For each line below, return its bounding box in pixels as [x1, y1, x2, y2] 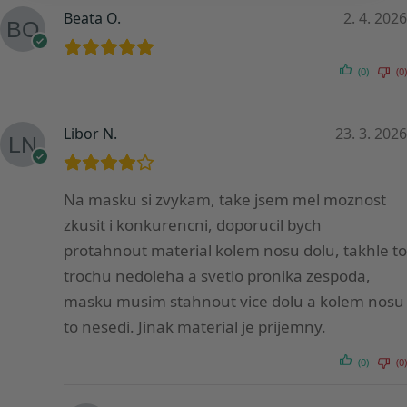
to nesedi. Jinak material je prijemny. [64, 316, 326, 338]
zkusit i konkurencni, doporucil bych [64, 214, 322, 236]
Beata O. [64, 8, 121, 29]
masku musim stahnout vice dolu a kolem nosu [64, 291, 404, 313]
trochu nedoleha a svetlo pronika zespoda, [64, 265, 371, 287]
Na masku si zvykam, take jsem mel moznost [64, 189, 386, 211]
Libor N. [64, 124, 117, 144]
